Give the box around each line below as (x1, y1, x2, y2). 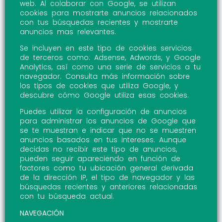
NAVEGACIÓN (20, 208, 64, 218)
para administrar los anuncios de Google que (20, 116, 196, 126)
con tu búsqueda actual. (20, 191, 114, 202)
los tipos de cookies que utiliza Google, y (20, 81, 178, 91)
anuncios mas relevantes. (20, 26, 116, 37)
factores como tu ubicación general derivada (20, 163, 193, 173)
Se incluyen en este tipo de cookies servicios (20, 43, 192, 54)
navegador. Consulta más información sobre (20, 71, 190, 82)
